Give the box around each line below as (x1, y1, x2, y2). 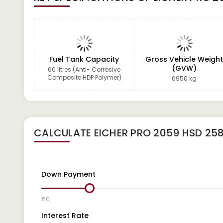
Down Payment (41, 169, 96, 179)
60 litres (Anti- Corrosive (48, 65, 121, 74)
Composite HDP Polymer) (47, 73, 121, 82)
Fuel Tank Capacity (49, 54, 119, 64)
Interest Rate (41, 211, 89, 221)
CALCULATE (34, 126, 94, 140)
